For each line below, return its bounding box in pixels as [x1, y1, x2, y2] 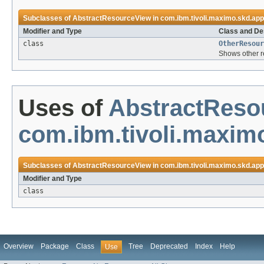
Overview [4, 242, 34, 251]
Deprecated [150, 242, 188, 251]
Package [41, 242, 69, 251]
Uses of [18, 95, 108, 121]
